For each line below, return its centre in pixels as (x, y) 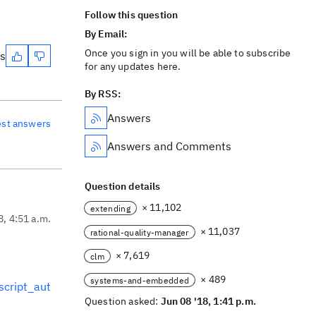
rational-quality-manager (140, 232)
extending (110, 208)
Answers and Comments (169, 146)
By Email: (107, 34)
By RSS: (103, 94)
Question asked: (123, 301)
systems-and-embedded (140, 280)
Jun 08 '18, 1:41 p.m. (208, 301)
